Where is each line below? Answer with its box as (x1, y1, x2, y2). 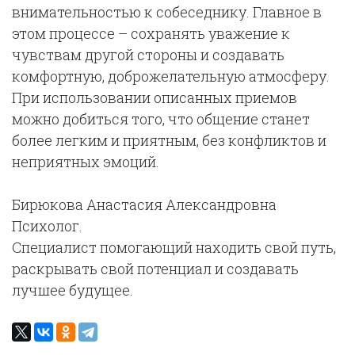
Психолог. (12, 216, 82, 235)
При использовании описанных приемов (12, 88, 297, 107)
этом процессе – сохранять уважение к (12, 24, 290, 43)
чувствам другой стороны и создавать (12, 45, 284, 64)
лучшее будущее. (12, 281, 133, 300)
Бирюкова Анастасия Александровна (12, 195, 277, 214)
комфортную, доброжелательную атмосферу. (12, 67, 330, 86)
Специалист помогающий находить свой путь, (12, 238, 336, 257)
